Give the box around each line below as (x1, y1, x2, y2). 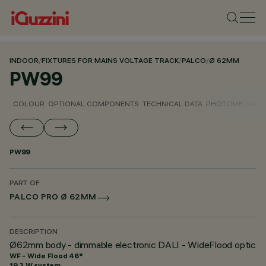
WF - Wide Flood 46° (9, 251, 83, 260)
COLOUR (13, 99, 45, 108)
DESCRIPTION (9, 229, 58, 236)
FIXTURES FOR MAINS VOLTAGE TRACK (42, 58, 179, 65)
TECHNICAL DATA (142, 99, 202, 108)
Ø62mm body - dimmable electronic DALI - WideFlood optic (9, 239, 256, 251)
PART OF (9, 180, 40, 188)
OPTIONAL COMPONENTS (48, 99, 139, 108)
